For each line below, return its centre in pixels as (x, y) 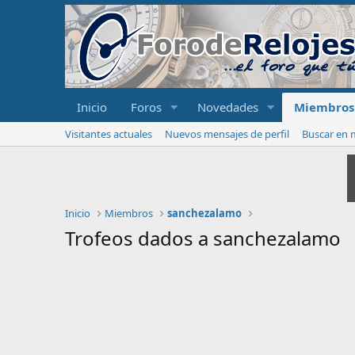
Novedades (227, 107)
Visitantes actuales (109, 134)
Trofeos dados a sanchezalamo (203, 238)
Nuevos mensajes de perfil (227, 134)
